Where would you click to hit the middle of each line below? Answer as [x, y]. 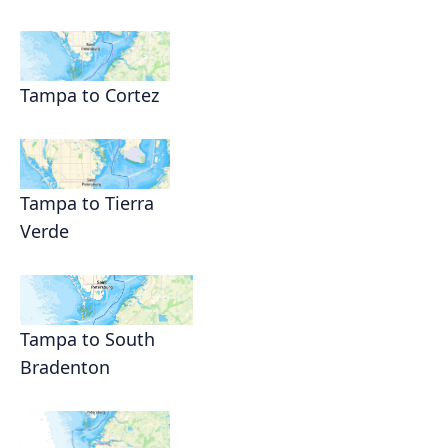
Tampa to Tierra [87, 203]
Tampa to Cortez [89, 95]
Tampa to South [87, 339]
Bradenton [65, 367]
